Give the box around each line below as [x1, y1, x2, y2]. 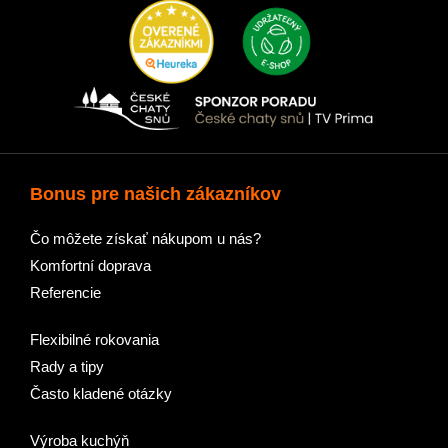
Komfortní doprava [30, 256, 151, 274]
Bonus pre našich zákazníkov [30, 183, 281, 204]
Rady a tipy [30, 357, 104, 375]
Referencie [30, 283, 101, 301]
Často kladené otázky [30, 384, 172, 402]
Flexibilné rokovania [30, 330, 159, 348]
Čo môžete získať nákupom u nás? [30, 229, 261, 247]
